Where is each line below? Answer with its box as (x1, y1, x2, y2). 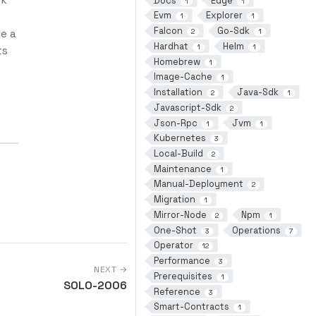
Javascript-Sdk (153, 101, 221, 114)
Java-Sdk (236, 86, 279, 99)
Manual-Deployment (153, 178, 243, 190)
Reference (153, 285, 200, 298)
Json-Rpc (153, 116, 197, 129)
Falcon (153, 25, 183, 37)
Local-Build (153, 147, 203, 159)
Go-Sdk (217, 25, 250, 37)
